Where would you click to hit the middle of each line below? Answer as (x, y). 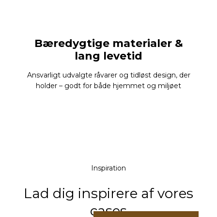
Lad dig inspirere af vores (108, 194)
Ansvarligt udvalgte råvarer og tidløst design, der (108, 75)
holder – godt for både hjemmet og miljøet (108, 85)
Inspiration (108, 168)
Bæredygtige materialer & (108, 43)
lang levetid (108, 56)
